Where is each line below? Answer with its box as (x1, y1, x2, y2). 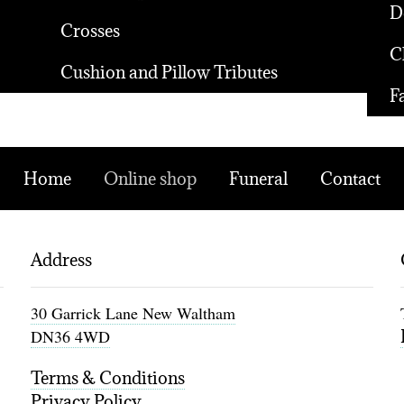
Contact (320, 167, 381, 189)
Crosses (60, 19, 120, 41)
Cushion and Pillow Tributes (60, 60, 278, 83)
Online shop (104, 167, 197, 189)
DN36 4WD (30, 325, 110, 347)
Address (30, 248, 92, 271)
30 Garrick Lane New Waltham (30, 301, 235, 324)
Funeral (229, 167, 288, 189)
